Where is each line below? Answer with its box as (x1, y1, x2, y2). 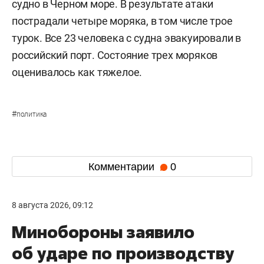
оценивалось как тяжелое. (12, 66, 143, 79)
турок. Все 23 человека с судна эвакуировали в (12, 32, 241, 45)
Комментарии (88, 160, 157, 173)
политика (16, 110, 47, 119)
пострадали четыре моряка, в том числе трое (12, 15, 233, 28)
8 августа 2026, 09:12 (12, 200, 93, 210)
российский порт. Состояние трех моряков (12, 49, 218, 62)
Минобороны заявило (12, 221, 194, 243)
